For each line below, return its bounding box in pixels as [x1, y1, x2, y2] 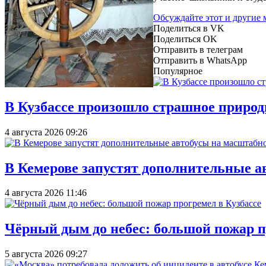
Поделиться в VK [153, 23, 224, 33]
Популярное [153, 65, 202, 76]
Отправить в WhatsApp [153, 55, 247, 65]
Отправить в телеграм [153, 44, 243, 55]
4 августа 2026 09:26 [5, 126, 87, 137]
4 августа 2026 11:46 [5, 188, 87, 198]
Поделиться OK [153, 33, 217, 44]
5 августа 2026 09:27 [5, 249, 87, 259]
